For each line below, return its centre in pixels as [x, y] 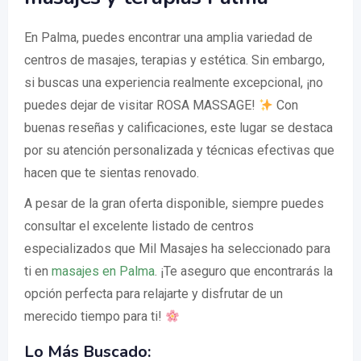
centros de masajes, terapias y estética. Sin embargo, [174, 60]
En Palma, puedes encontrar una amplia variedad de [168, 38]
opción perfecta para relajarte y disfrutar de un [154, 294]
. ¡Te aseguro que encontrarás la [244, 272]
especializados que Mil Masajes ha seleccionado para [177, 249]
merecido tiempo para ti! [95, 317]
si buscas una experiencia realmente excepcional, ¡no [174, 83]
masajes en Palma [103, 272]
